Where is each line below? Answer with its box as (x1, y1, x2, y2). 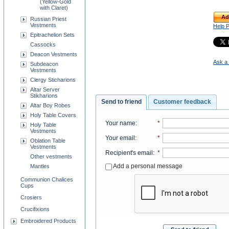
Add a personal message (111, 162, 182, 170)
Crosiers (20, 194, 42, 200)
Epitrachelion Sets (30, 32, 75, 38)
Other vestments (30, 153, 72, 159)
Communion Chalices (20, 176, 73, 182)
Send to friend (101, 98, 142, 106)
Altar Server (30, 86, 60, 93)
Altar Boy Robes (30, 102, 71, 108)
